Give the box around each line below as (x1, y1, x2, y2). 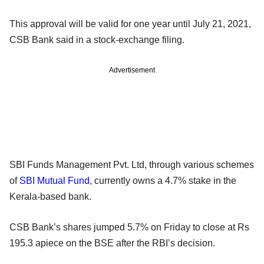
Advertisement (109, 65, 155, 74)
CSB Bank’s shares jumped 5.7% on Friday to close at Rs (9, 222, 249, 232)
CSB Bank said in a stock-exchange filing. (9, 34, 184, 45)
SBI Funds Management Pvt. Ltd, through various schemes (9, 159, 254, 170)
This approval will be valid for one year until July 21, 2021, (9, 18, 251, 29)
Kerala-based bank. (9, 191, 91, 202)
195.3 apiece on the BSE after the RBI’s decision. (9, 237, 215, 248)
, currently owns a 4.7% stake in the (90, 175, 236, 186)
